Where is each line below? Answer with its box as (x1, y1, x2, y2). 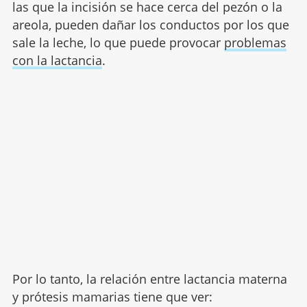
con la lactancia (12, 51, 102, 69)
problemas (223, 34, 286, 51)
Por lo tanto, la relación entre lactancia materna (12, 270, 287, 287)
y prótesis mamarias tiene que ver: (12, 288, 212, 305)
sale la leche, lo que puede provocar (12, 34, 224, 51)
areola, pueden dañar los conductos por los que (12, 16, 289, 33)
